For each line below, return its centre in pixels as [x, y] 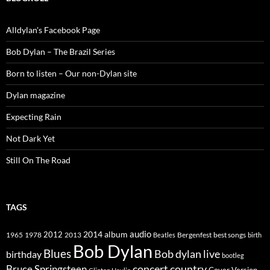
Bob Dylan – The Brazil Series [61, 52]
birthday [24, 254]
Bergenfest [194, 235]
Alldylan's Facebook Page [53, 30]
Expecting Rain [34, 117]
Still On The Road [38, 160]
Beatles [164, 235]
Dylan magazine [36, 95]
